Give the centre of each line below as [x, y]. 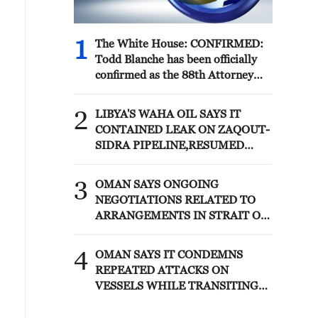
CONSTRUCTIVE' [140, 246]
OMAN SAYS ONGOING [157, 184]
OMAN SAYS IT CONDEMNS [169, 254]
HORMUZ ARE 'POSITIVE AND [176, 231]
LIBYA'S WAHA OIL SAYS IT [168, 114]
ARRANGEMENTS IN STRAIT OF [181, 215]
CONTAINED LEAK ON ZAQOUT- [182, 129]
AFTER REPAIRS [139, 160]
